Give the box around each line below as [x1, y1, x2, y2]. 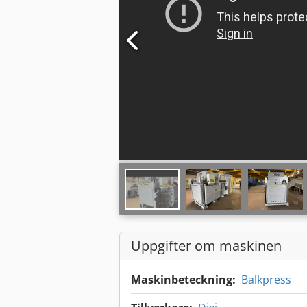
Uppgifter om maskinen [131, 236, 282, 256]
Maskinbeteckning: [131, 272, 236, 288]
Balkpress [241, 272, 291, 288]
